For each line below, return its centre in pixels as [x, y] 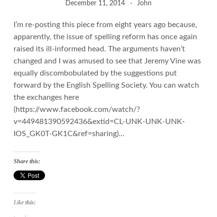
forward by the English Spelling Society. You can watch [106, 85]
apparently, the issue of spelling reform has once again [105, 37]
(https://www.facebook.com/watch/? [77, 110]
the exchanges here [46, 98]
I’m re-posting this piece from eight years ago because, [105, 25]
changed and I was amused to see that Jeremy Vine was [107, 61]
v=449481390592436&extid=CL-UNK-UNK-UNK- [99, 122]
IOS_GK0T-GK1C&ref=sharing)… [69, 134]
